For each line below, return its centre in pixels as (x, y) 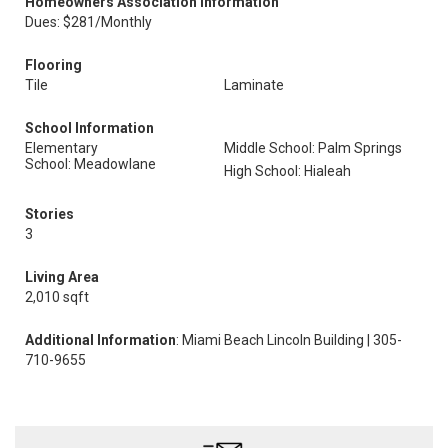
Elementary (61, 148)
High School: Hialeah (287, 171)
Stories (49, 214)
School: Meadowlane (90, 164)
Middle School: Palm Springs (313, 148)
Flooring (53, 65)
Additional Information (100, 340)
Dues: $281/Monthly (88, 22)
